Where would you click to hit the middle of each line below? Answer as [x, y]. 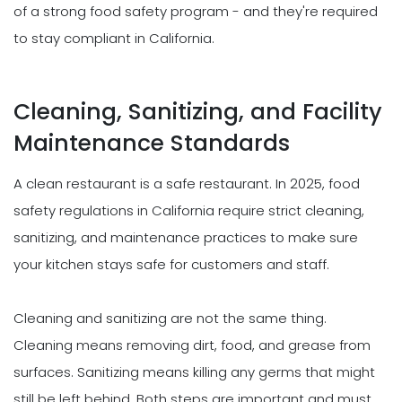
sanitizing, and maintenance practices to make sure [186, 238]
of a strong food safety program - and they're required [196, 12]
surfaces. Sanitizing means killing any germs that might [194, 372]
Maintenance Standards [152, 144]
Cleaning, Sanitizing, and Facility [198, 112]
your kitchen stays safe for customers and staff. [171, 265]
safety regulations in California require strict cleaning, [189, 211]
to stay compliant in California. [114, 39]
